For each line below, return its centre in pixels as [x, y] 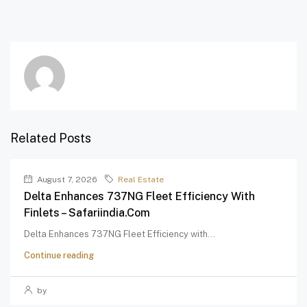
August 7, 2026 [66, 180]
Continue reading [59, 256]
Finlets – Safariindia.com [87, 213]
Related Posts [51, 138]
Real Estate [141, 180]
